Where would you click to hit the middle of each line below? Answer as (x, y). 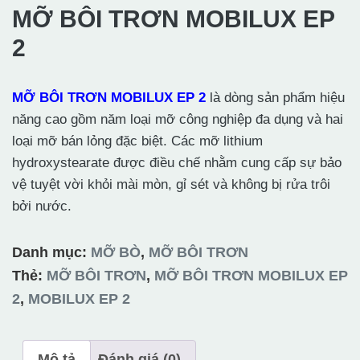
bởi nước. (42, 206)
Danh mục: (51, 252)
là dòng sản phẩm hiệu (275, 98)
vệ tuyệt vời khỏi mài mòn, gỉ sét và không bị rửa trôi (171, 184)
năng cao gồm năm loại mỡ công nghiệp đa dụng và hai (178, 119)
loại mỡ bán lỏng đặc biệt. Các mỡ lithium (137, 141)
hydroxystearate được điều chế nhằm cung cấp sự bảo (177, 163)
